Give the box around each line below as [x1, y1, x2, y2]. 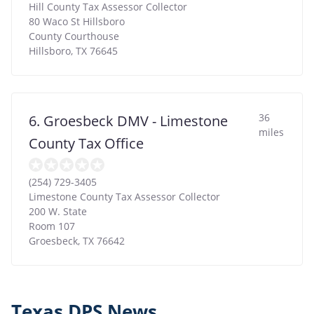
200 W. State [29, 204, 87, 218]
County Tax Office [29, 133, 144, 153]
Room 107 [29, 219, 75, 233]
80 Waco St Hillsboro [29, 14, 125, 28]
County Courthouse [29, 29, 119, 43]
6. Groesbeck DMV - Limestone [29, 111, 228, 130]
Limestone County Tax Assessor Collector [29, 189, 220, 203]
